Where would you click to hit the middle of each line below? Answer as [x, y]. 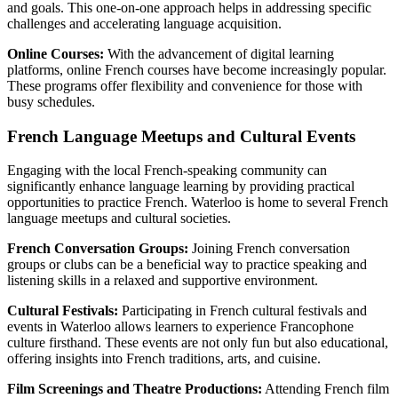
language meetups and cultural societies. [119, 219]
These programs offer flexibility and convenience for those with [185, 85]
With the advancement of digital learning [219, 53]
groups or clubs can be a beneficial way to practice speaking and [187, 265]
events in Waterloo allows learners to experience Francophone [180, 327]
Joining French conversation [269, 249]
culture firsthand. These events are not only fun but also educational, [198, 343]
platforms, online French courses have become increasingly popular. [197, 69]
